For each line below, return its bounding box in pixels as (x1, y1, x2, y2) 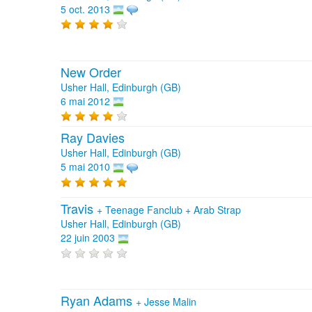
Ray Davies (61, 128, 125, 147)
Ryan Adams (61, 291, 136, 310)
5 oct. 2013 (61, 1, 110, 16)
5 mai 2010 (61, 159, 110, 174)
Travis (61, 199, 97, 218)
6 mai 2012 (61, 93, 110, 108)
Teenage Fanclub (105, 203, 185, 217)
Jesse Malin (144, 295, 196, 309)
